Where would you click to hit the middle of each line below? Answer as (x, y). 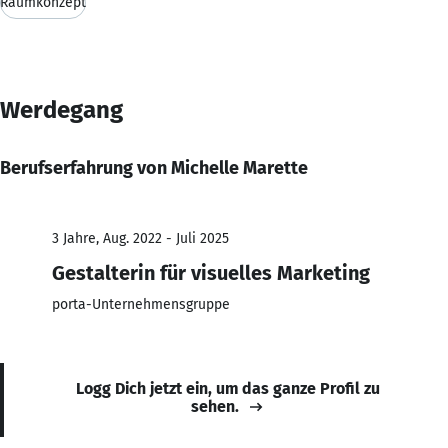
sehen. (215, 406)
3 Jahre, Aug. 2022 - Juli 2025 (140, 238)
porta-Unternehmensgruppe (141, 304)
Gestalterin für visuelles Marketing (211, 272)
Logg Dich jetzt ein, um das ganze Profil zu (228, 388)
